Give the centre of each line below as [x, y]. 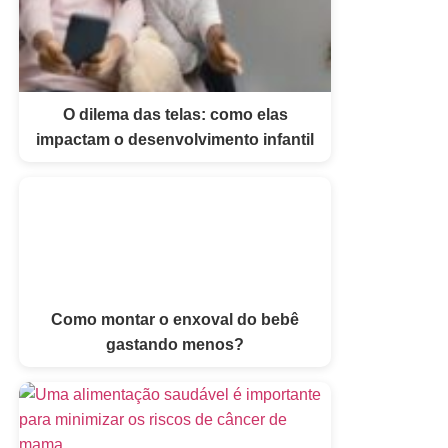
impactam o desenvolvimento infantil [175, 139]
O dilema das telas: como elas [175, 114]
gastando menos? [175, 344]
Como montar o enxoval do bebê [175, 319]
